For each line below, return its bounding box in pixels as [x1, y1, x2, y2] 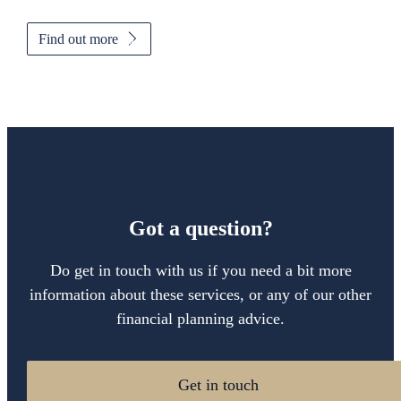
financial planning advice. [116, 309, 285, 328]
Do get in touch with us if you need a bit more [49, 260, 352, 279]
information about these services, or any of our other [30, 285, 371, 303]
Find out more [38, 30, 118, 47]
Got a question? [128, 216, 273, 240]
